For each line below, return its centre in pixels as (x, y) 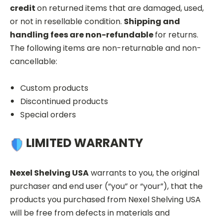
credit (23, 8)
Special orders (49, 114)
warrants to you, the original (144, 173)
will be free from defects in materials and (90, 213)
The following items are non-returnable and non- (106, 48)
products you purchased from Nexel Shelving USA (105, 199)
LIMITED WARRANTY (85, 143)
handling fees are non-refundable (82, 35)
